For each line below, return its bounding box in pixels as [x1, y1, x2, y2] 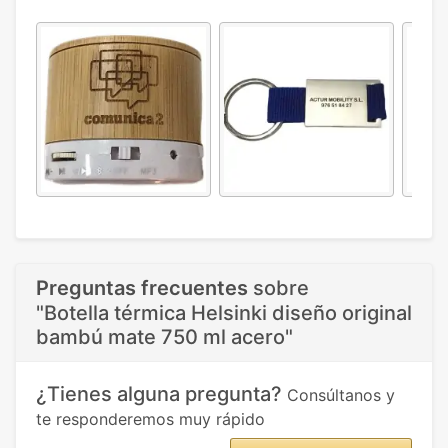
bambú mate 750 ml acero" [36, 325, 293, 350]
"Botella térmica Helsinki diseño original [36, 301, 412, 326]
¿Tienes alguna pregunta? [36, 382, 287, 407]
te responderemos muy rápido [36, 409, 265, 430]
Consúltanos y [287, 385, 395, 406]
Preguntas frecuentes [36, 276, 248, 301]
